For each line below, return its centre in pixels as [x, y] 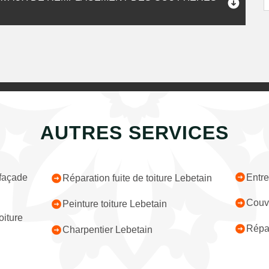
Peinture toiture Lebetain [115, 204]
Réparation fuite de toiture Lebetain [138, 178]
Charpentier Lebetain [108, 230]
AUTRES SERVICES [134, 133]
